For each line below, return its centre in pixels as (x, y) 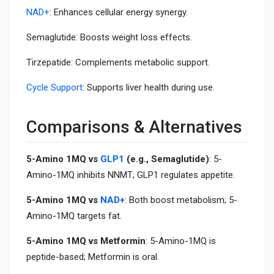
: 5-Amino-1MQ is (181, 241)
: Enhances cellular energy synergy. (119, 12)
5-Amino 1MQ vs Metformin (86, 241)
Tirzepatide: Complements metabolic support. (118, 62)
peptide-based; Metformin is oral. (93, 257)
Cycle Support (54, 87)
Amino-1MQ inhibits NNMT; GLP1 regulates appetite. (131, 175)
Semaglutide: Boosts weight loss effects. (109, 37)
